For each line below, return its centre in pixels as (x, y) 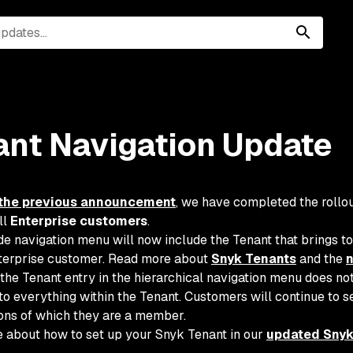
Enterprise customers (79, 221)
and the (321, 259)
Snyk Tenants (254, 259)
